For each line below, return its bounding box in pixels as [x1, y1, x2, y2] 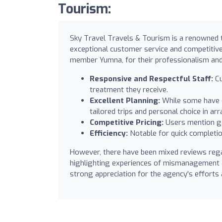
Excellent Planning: [90, 95, 160, 106]
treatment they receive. [90, 84, 168, 95]
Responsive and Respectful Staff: [90, 73, 213, 84]
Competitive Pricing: [90, 117, 164, 127]
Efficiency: [90, 128, 128, 138]
